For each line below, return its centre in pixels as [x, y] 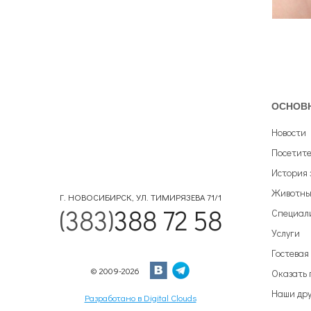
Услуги [286, 233]
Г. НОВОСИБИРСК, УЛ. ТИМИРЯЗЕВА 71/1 [140, 197]
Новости [289, 132]
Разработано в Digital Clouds [140, 297]
